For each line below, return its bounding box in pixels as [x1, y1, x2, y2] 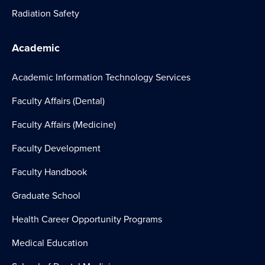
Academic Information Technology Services [12, 70, 190, 84]
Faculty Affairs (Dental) [12, 94, 105, 108]
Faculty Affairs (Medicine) [12, 118, 116, 131]
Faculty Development [12, 141, 101, 155]
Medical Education [12, 236, 88, 250]
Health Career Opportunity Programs [12, 212, 162, 226]
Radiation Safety [12, 7, 79, 20]
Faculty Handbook [12, 165, 87, 179]
